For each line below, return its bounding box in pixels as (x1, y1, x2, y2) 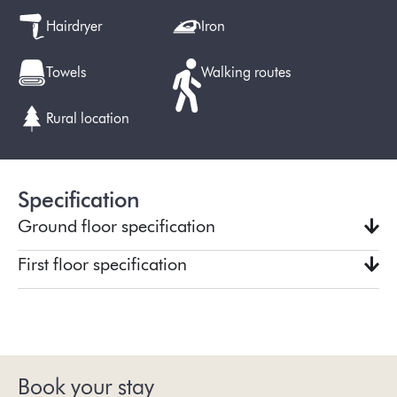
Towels (46, 64, 86, 82)
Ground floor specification (18, 215, 215, 237)
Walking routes (201, 64, 292, 82)
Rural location (46, 110, 129, 128)
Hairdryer (46, 18, 102, 35)
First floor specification (18, 253, 187, 276)
